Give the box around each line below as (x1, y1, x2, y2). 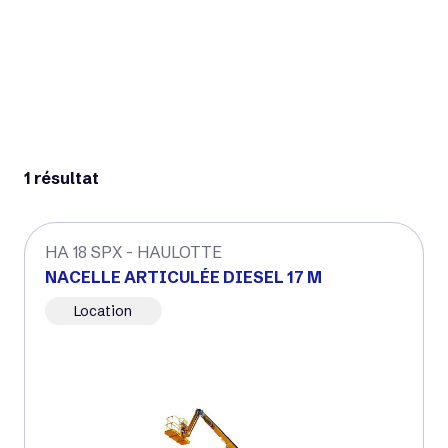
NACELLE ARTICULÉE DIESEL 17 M (45, 267, 322, 287)
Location (74, 302, 133, 320)
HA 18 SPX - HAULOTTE (45, 242, 222, 262)
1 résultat (24, 168, 99, 188)
